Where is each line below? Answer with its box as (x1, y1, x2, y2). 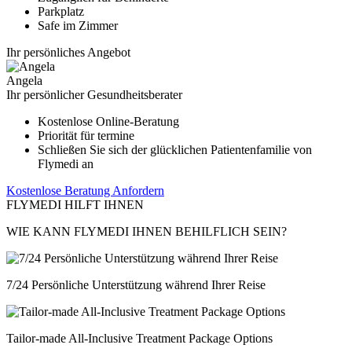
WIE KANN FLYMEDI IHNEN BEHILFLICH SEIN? (6, 224, 287, 238)
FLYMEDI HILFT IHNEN (6, 197, 144, 211)
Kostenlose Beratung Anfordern (6, 183, 164, 197)
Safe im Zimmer (38, 18, 118, 32)
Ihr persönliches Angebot (6, 45, 130, 59)
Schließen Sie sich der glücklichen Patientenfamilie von (38, 142, 312, 156)
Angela (6, 73, 42, 87)
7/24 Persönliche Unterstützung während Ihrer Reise (6, 277, 266, 291)
